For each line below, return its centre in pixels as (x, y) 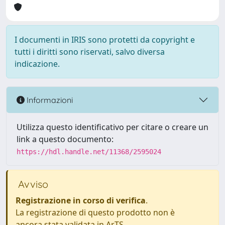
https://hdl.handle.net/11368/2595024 (89, 152)
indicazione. (37, 64)
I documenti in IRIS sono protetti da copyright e (105, 40)
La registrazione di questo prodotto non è (95, 212)
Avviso (32, 184)
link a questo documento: (65, 139)
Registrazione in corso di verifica (81, 200)
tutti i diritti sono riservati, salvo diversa (90, 52)
